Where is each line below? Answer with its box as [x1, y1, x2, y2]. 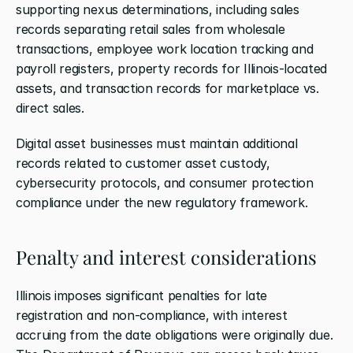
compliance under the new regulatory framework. [16, 194, 308, 210]
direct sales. [16, 99, 84, 116]
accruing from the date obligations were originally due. [16, 326, 333, 343]
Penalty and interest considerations [16, 243, 317, 269]
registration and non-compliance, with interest [16, 307, 288, 323]
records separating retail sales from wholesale [16, 20, 285, 37]
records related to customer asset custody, [16, 154, 270, 171]
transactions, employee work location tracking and [16, 40, 314, 57]
